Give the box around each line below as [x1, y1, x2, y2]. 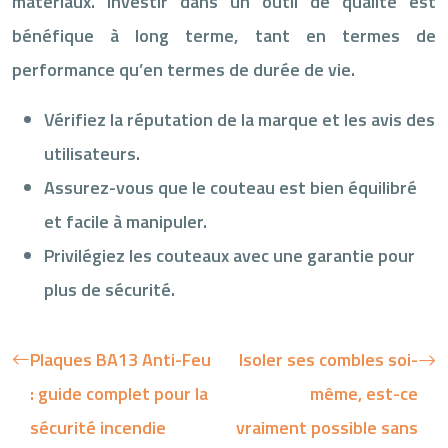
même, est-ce [310, 379, 418, 407]
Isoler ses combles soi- [239, 345, 418, 373]
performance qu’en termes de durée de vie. [12, 55, 355, 83]
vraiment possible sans [236, 413, 418, 441]
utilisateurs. [44, 139, 140, 167]
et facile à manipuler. [44, 207, 207, 235]
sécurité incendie [30, 413, 166, 441]
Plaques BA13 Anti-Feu [30, 345, 211, 373]
